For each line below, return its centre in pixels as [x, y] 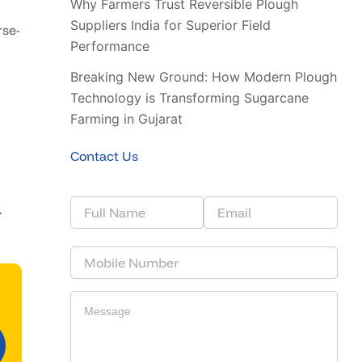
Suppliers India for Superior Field [170, 25]
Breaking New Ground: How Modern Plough [203, 77]
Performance [109, 46]
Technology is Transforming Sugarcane [189, 98]
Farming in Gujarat [126, 119]
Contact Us [104, 156]
